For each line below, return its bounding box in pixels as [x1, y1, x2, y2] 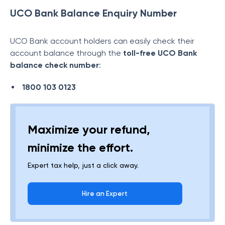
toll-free [123, 48, 156, 58]
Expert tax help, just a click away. [28, 161, 139, 169]
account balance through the [10, 48, 123, 58]
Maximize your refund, [28, 122, 150, 137]
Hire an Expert [82, 190, 128, 197]
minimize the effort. [28, 140, 133, 155]
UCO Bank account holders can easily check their [10, 36, 194, 46]
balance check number [10, 60, 99, 70]
